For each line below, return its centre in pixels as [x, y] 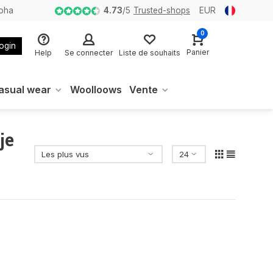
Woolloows [96, 90]
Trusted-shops [162, 10]
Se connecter [89, 52]
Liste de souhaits [150, 52]
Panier [198, 52]
